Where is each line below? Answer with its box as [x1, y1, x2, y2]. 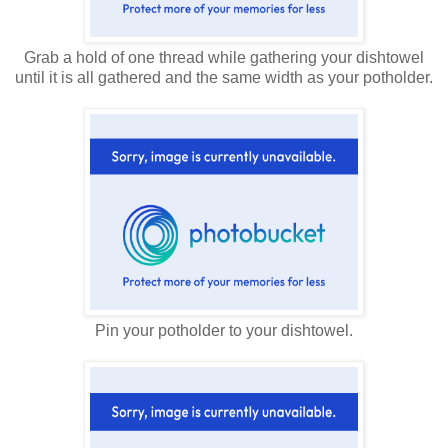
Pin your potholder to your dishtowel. [95, 322, 353, 340]
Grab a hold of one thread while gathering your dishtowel [24, 49, 424, 67]
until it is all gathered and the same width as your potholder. [15, 69, 433, 87]
